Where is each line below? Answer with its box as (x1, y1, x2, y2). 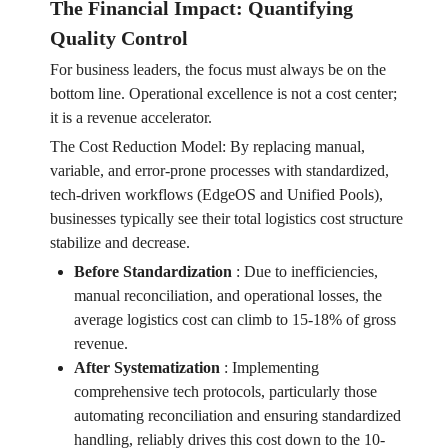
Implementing (231, 359, 319, 377)
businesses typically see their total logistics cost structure (49, 210, 403, 228)
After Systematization (73, 359, 220, 377)
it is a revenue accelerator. (49, 109, 212, 127)
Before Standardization (73, 263, 232, 281)
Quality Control (49, 27, 188, 50)
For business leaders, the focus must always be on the (49, 61, 386, 79)
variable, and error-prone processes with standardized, (49, 162, 389, 180)
